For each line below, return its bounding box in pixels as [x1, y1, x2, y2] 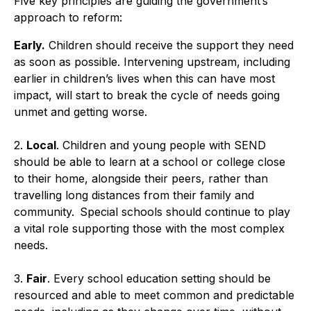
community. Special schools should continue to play [14, 204, 290, 219]
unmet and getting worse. [14, 104, 147, 119]
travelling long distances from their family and [14, 187, 254, 202]
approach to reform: [14, 10, 122, 24]
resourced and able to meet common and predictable [14, 287, 294, 302]
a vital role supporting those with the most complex [14, 221, 285, 235]
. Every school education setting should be [47, 271, 271, 285]
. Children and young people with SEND [56, 137, 266, 152]
